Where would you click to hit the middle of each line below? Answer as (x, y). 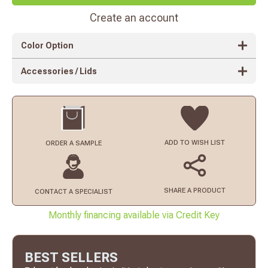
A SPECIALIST (90, 191)
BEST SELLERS (71, 257)
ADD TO (178, 142)
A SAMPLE (85, 143)
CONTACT (51, 191)
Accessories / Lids (59, 71)
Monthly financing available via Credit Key (134, 215)
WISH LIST (208, 142)
